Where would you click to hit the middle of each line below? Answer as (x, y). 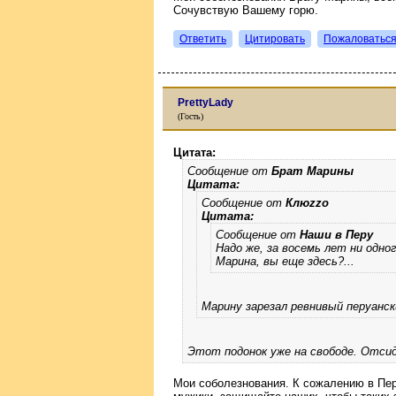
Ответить (203, 38)
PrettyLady (206, 103)
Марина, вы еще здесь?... (285, 261)
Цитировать (275, 38)
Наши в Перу (336, 235)
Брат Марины (312, 171)
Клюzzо (307, 203)
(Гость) (190, 116)
